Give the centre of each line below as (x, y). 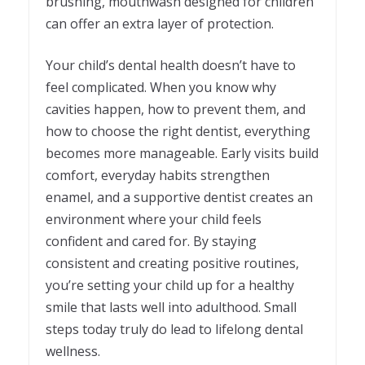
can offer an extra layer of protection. (160, 24)
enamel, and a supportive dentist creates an (179, 198)
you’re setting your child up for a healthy (170, 286)
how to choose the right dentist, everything (178, 132)
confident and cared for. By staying (151, 242)
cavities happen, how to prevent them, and (176, 110)
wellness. (73, 352)
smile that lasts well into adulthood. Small (171, 308)
